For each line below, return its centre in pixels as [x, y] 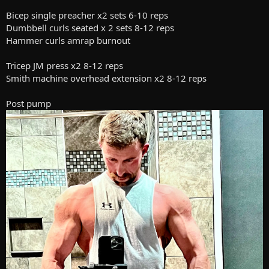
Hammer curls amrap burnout [68, 41]
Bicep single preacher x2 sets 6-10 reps [87, 15]
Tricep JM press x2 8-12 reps [65, 66]
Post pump [29, 104]
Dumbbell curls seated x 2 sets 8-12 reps [90, 28]
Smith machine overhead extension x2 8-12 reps [106, 78]
